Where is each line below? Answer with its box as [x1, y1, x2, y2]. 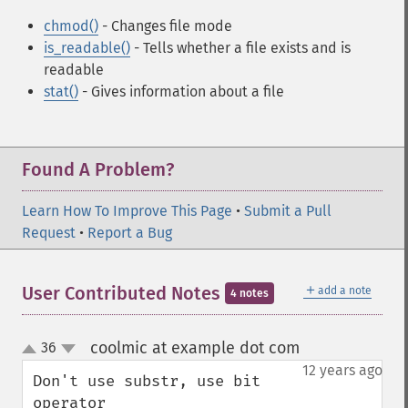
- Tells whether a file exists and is [130, 39, 351, 56]
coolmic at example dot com [89, 338, 300, 358]
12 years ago [302, 362, 382, 379]
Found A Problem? [22, 158, 174, 180]
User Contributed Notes [22, 282, 225, 304]
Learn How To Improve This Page [22, 202, 232, 219]
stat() [44, 83, 78, 100]
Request [22, 224, 76, 241]
